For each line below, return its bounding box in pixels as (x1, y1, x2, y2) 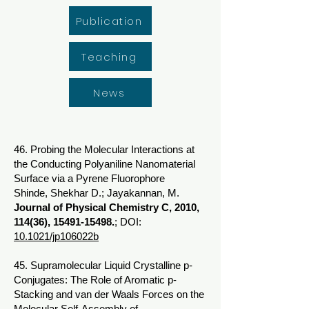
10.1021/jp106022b (14, 230, 99, 242)
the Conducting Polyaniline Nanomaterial (14, 158, 195, 170)
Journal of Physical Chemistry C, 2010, (14, 201, 199, 213)
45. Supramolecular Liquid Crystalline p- (14, 259, 192, 271)
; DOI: (114, 216, 141, 228)
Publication (75, 13, 143, 28)
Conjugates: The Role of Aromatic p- (14, 274, 177, 286)
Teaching (81, 49, 137, 64)
